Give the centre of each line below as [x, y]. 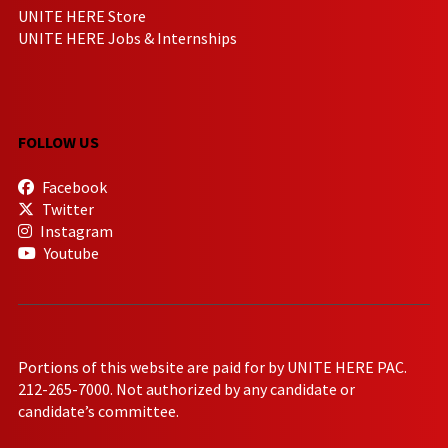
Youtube [70, 252]
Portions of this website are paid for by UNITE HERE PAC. [212, 367]
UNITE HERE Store [82, 15]
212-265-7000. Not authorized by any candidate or [186, 389]
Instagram [75, 230]
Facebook [73, 186]
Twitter [66, 208]
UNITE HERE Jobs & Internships [127, 37]
